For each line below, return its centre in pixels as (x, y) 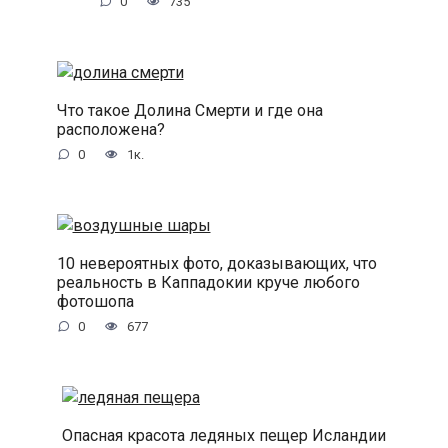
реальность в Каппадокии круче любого (208, 282)
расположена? (110, 130)
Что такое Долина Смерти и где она (189, 111)
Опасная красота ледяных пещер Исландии (224, 435)
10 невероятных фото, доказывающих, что (216, 263)
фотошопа (95, 301)
